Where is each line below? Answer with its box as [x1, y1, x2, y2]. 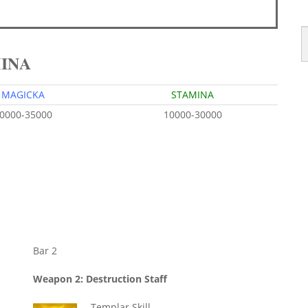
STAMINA [171, 88, 214, 102]
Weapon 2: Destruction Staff [32, 272, 167, 286]
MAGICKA [1, 88, 45, 102]
